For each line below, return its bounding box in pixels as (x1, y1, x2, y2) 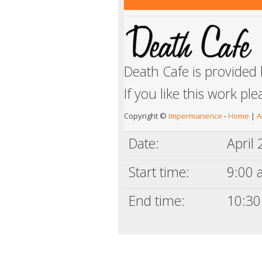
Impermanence (168, 110, 222, 121)
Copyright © (124, 110, 168, 121)
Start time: (129, 162, 189, 181)
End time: (129, 191, 185, 210)
